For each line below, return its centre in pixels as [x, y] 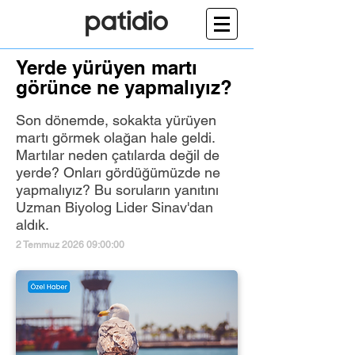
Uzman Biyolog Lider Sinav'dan [115, 207]
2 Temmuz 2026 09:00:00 [70, 245]
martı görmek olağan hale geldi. [115, 137]
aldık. [32, 225]
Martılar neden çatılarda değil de [118, 155]
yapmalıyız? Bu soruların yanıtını [117, 190]
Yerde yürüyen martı [107, 67]
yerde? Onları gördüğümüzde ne [118, 172]
